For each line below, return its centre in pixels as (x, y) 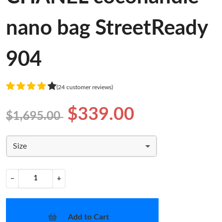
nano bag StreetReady (107, 28)
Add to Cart (88, 217)
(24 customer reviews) (85, 87)
